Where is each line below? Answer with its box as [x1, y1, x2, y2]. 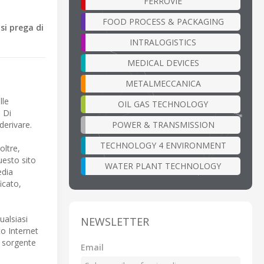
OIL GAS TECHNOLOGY [118, 98, 208, 110]
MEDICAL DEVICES [127, 57, 199, 68]
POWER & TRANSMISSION [111, 118, 214, 130]
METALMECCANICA [125, 77, 201, 89]
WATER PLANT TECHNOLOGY [105, 160, 221, 171]
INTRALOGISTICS [130, 36, 196, 48]
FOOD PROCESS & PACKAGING [102, 15, 224, 27]
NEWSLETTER [81, 214, 149, 229]
